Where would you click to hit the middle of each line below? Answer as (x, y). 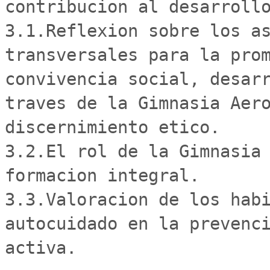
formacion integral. (107, 175)
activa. (41, 248)
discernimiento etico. (112, 127)
